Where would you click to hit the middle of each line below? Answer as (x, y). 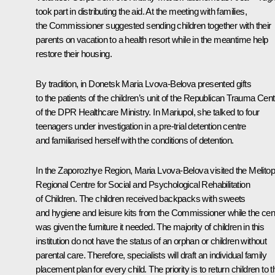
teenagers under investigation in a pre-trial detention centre (141, 126)
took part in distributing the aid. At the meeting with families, (141, 11)
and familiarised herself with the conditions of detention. (135, 140)
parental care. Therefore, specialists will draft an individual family (151, 255)
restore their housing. (74, 53)
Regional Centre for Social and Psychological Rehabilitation (143, 184)
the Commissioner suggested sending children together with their (153, 25)
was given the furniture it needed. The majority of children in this (150, 227)
